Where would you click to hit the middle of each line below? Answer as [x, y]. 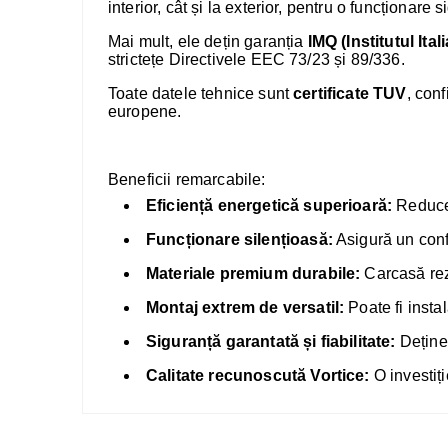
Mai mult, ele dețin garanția [208, 41]
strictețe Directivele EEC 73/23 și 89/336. [256, 59]
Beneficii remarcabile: [187, 179]
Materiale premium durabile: [253, 273]
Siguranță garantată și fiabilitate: [271, 341]
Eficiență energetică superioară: [269, 205]
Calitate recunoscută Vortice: [258, 375]
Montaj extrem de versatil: [245, 307]
